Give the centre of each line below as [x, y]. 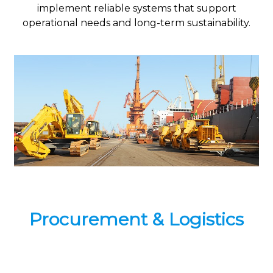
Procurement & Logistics [136, 219]
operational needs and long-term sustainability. [136, 23]
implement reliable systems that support [136, 9]
